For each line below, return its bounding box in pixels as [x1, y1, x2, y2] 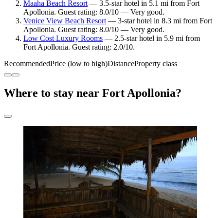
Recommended [4, 59, 50, 68]
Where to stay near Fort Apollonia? [4, 86, 182, 99]
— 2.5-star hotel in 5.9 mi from [103, 34, 200, 42]
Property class [134, 59, 177, 68]
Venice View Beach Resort [23, 16, 106, 25]
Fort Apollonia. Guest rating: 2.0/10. [23, 42, 135, 51]
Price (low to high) [50, 59, 108, 68]
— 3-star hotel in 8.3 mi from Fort [106, 16, 212, 25]
